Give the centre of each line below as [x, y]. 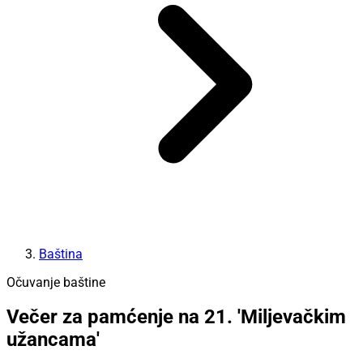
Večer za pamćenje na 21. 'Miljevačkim [176, 317]
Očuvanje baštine [56, 282]
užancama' [53, 340]
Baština [61, 254]
